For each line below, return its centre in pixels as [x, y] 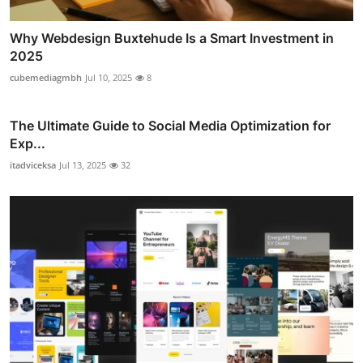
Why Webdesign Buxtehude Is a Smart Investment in [172, 38]
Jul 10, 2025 [109, 77]
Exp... [28, 143]
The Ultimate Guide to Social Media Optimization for [170, 125]
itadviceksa [33, 164]
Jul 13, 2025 [83, 164]
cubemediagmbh [46, 77]
